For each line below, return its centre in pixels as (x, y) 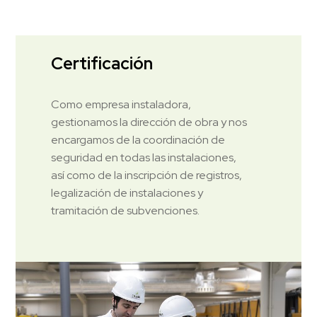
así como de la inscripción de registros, (147, 175)
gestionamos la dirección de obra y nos (149, 122)
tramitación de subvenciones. (126, 211)
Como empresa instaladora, (121, 105)
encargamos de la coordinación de (138, 140)
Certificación (102, 64)
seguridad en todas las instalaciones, (144, 158)
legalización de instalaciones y (127, 193)
